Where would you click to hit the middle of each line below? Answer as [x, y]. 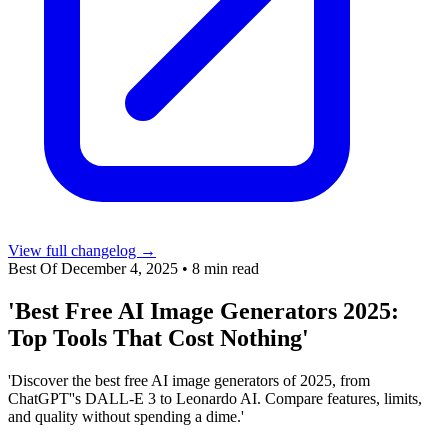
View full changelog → [82, 250]
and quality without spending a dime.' [126, 416]
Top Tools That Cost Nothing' [158, 337]
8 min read [225, 268]
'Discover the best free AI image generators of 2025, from [189, 380]
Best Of [34, 268]
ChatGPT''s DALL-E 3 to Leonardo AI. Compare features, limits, [215, 398]
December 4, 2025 [121, 268]
